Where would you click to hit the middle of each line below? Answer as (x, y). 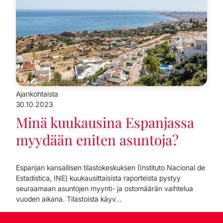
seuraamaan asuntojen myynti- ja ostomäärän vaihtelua (105, 188)
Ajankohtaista (37, 94)
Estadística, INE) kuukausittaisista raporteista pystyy (98, 178)
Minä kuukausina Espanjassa (105, 122)
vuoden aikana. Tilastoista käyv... (69, 199)
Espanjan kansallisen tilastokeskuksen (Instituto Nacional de (111, 167)
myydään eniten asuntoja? (97, 139)
